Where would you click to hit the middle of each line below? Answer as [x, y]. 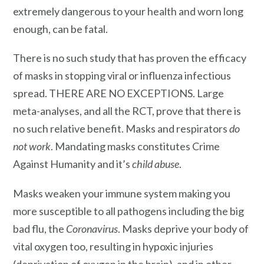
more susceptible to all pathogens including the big [128, 211]
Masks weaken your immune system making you [122, 194]
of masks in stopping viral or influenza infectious [122, 76]
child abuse [156, 164]
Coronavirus [92, 229]
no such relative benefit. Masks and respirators [121, 129]
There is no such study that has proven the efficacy [130, 58]
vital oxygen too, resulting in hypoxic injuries [113, 247]
